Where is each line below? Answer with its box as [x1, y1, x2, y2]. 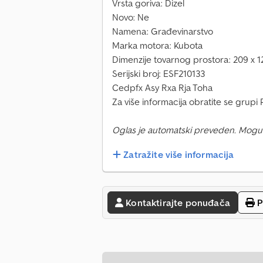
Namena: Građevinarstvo [112, 25, 213, 38]
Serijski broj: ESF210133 [112, 68, 205, 80]
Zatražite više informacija [123, 149, 234, 161]
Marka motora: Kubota [112, 39, 203, 52]
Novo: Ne [112, 11, 149, 23]
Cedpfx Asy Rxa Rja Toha [112, 82, 213, 94]
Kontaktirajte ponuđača [126, 197, 230, 209]
